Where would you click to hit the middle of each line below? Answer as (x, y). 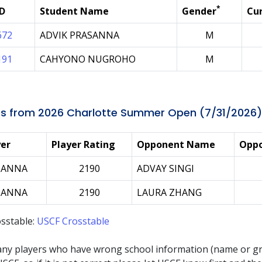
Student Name (74, 11)
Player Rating (83, 144)
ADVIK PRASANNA (80, 35)
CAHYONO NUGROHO (88, 59)
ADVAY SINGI (166, 168)
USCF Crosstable (73, 221)
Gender (199, 11)
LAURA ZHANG (169, 192)
